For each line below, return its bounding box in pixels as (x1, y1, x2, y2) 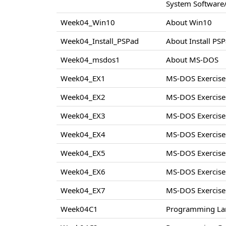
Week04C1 (61, 204, 98, 214)
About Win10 (166, 17, 212, 28)
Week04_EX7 (61, 185, 106, 196)
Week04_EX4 (61, 129, 106, 140)
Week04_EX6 (61, 166, 106, 177)
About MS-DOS (166, 54, 219, 65)
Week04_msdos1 (61, 54, 121, 65)
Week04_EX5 (61, 148, 106, 158)
